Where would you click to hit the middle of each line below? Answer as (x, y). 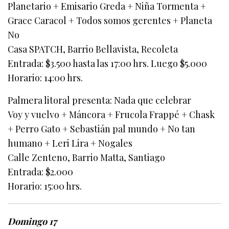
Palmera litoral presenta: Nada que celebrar (100, 100)
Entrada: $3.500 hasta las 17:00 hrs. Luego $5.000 (108, 64)
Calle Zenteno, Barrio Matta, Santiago (87, 158)
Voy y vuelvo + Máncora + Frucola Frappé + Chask (111, 115)
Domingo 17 (32, 222)
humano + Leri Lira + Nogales (70, 143)
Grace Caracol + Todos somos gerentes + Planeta (110, 21)
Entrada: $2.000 (41, 172)
